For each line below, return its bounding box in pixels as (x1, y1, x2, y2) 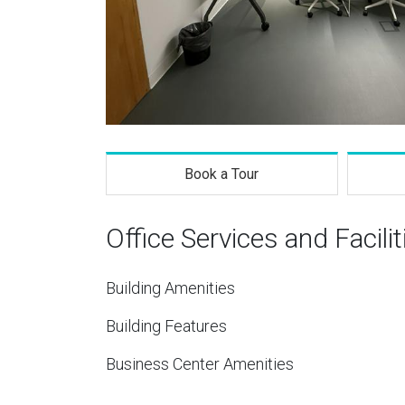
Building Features (106, 316, 227, 335)
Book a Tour (184, 165, 259, 183)
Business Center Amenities (106, 354, 294, 373)
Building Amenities (106, 278, 235, 297)
